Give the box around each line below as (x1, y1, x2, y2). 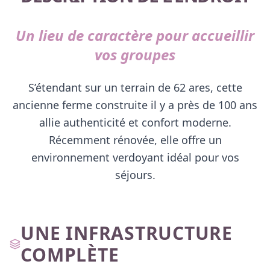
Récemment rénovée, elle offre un (48, 133, 222, 148)
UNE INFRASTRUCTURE (20, 221, 233, 246)
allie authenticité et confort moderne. (39, 115, 231, 130)
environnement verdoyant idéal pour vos (31, 150, 239, 165)
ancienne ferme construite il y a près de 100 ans (13, 98, 257, 113)
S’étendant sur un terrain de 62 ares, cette (28, 80, 242, 95)
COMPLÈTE (20, 242, 119, 268)
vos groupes (95, 45, 175, 65)
